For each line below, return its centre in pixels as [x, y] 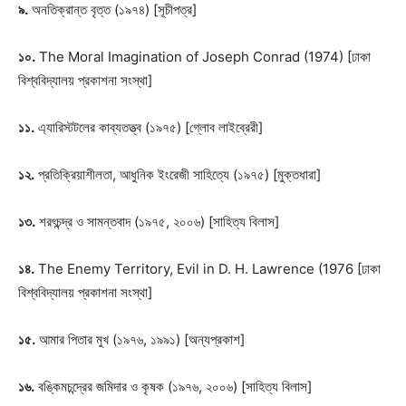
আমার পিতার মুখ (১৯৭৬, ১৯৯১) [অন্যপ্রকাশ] [140, 339]
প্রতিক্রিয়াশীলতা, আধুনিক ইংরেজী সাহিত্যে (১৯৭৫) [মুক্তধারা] [178, 174]
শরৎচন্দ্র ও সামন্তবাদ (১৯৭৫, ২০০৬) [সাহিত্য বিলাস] [157, 222]
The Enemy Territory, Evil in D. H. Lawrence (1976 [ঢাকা [208, 269]
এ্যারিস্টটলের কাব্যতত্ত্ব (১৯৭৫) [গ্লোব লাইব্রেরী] [149, 127]
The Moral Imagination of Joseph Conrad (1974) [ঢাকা [203, 57]
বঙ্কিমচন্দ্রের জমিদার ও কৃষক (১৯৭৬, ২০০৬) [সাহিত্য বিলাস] [173, 387]
